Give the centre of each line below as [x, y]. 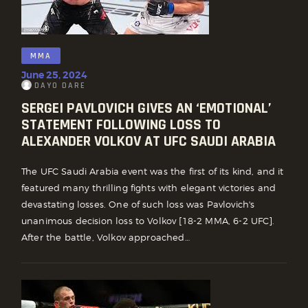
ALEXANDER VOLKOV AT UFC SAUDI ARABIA [148, 141]
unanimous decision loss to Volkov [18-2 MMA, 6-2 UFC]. [148, 221]
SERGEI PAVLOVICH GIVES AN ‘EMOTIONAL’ [146, 108]
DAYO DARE [60, 85]
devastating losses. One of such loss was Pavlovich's [138, 205]
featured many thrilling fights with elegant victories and [149, 188]
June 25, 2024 [54, 75]
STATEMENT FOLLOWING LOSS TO [121, 125]
